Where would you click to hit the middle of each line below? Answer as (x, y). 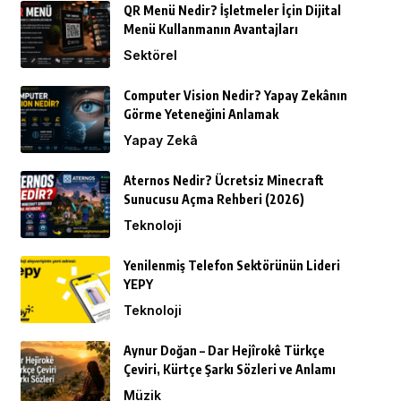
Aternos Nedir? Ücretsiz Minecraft (223, 180)
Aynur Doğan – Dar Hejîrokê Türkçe (224, 350)
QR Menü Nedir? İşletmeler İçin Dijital (232, 10)
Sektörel (150, 55)
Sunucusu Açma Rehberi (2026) (213, 199)
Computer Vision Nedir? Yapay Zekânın (235, 95)
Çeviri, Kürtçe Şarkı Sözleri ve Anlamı (229, 369)
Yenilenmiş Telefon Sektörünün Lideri (231, 265)
